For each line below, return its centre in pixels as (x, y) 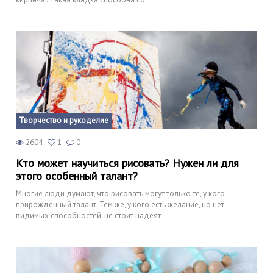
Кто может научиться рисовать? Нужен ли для (127, 163)
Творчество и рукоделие (64, 120)
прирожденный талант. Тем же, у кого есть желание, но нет (120, 204)
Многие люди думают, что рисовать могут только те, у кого (120, 193)
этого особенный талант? (77, 175)
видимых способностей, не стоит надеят (88, 215)
